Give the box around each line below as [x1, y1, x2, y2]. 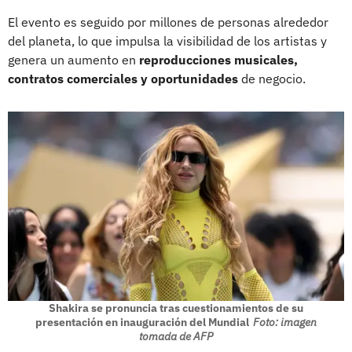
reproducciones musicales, [139, 51, 298, 68]
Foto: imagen [253, 314, 317, 329]
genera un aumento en [8, 51, 139, 68]
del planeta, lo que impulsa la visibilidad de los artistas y [8, 32, 327, 49]
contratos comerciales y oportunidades [8, 70, 238, 86]
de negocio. [238, 70, 306, 86]
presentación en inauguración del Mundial [35, 314, 249, 329]
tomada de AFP [139, 328, 213, 343]
